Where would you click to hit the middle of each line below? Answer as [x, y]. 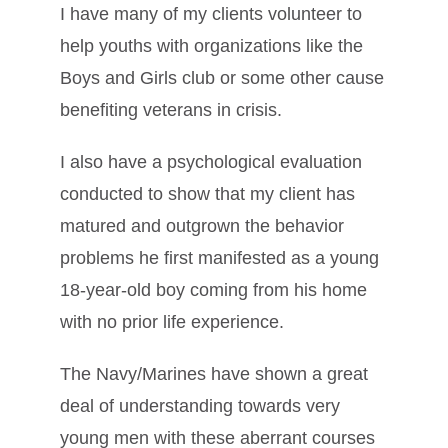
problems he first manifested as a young [219, 257]
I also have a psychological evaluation [211, 161]
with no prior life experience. [172, 321]
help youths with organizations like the [211, 45]
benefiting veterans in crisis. [171, 109]
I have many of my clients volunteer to [211, 13]
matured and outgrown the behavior [202, 225]
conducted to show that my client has [207, 193]
